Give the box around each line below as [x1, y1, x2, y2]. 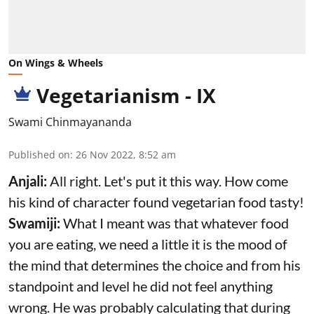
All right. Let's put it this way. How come [50, 172, 288, 189]
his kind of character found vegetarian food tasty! [8, 193, 304, 210]
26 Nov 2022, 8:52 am [76, 147, 176, 161]
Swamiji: [8, 214, 63, 231]
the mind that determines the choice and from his [8, 256, 301, 273]
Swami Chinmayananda [8, 114, 132, 130]
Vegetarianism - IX [36, 81, 216, 109]
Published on [8, 147, 70, 161]
